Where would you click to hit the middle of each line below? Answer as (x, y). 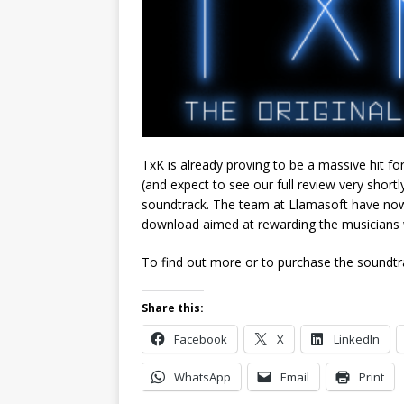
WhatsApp (202, 376)
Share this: (173, 308)
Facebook (201, 339)
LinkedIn (357, 339)
